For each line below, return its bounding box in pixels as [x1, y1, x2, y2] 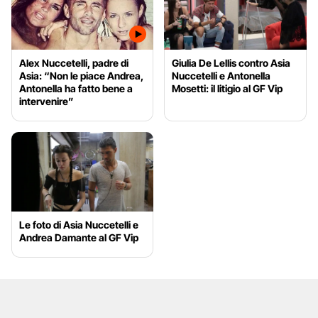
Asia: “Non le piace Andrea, [19, 69, 143, 82]
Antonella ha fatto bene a [19, 82, 133, 94]
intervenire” [19, 94, 74, 107]
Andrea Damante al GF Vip [19, 231, 138, 244]
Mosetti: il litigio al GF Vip [172, 82, 283, 94]
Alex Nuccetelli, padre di [19, 56, 128, 69]
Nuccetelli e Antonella [172, 69, 271, 82]
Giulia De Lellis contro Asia [172, 56, 291, 69]
